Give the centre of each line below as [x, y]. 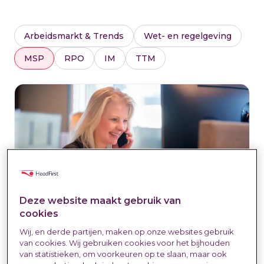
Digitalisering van [84, 249]
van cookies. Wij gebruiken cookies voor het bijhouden [125, 243]
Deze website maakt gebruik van [100, 201]
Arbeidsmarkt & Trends [74, 36]
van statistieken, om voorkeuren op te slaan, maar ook [123, 254]
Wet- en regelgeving [188, 36]
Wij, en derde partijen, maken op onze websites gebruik [127, 232]
